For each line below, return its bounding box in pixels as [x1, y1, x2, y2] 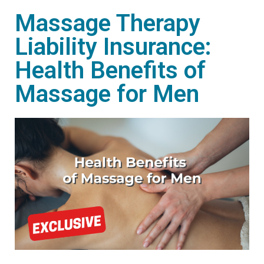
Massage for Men [15, 80, 199, 108]
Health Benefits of [15, 57, 206, 84]
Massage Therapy [15, 9, 200, 37]
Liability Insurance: [15, 33, 212, 61]
